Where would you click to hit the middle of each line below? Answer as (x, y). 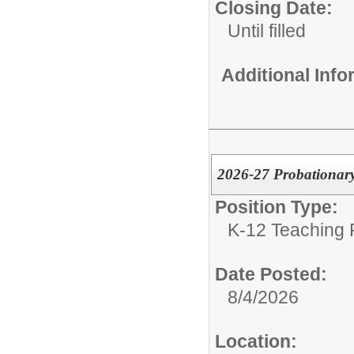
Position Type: (277, 207)
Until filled (267, 30)
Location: (256, 341)
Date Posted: (271, 274)
